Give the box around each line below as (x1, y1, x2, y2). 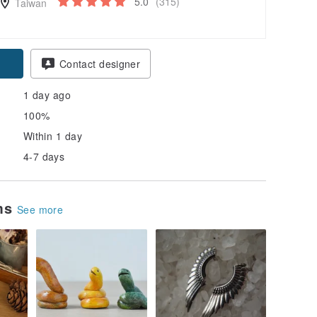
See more (17, 202, 64, 217)
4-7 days (23, 149, 65, 163)
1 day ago (23, 87, 71, 102)
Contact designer (59, 56, 140, 71)
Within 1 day (23, 128, 82, 143)
